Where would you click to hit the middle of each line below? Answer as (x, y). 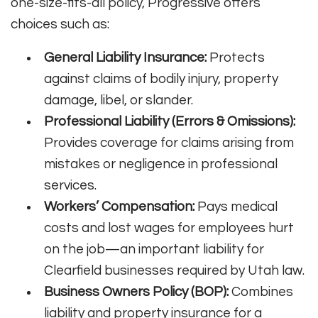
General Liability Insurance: (126, 58)
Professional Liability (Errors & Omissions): (170, 122)
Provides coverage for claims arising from (169, 143)
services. (71, 186)
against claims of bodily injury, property (161, 79)
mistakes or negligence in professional (161, 164)
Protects (236, 58)
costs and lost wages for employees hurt (169, 228)
